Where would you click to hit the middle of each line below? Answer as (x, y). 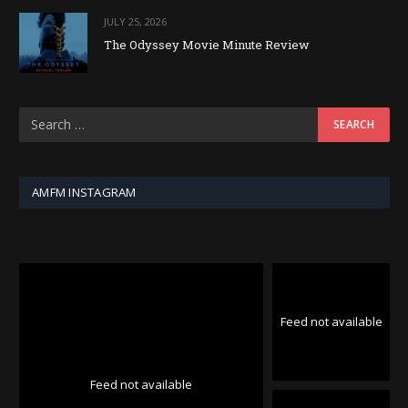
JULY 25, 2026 (135, 22)
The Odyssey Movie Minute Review (207, 45)
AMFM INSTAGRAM (84, 192)
